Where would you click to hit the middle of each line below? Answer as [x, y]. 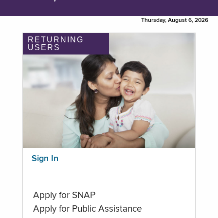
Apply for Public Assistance [87, 209]
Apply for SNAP [64, 195]
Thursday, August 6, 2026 [175, 21]
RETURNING [56, 40]
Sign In [45, 159]
